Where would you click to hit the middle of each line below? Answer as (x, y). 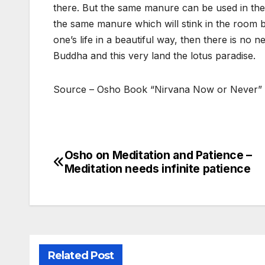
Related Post (81, 256)
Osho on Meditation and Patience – (158, 155)
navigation (101, 185)
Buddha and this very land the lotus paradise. (154, 56)
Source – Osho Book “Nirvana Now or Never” (158, 90)
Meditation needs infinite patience (157, 169)
